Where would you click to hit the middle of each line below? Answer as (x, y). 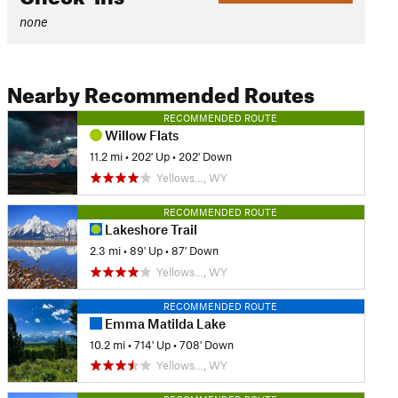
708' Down (206, 344)
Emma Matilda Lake (163, 323)
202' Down (205, 157)
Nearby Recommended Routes (160, 92)
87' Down (195, 251)
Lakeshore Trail (149, 229)
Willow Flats (140, 135)
